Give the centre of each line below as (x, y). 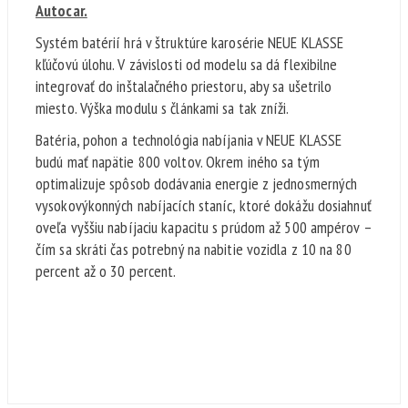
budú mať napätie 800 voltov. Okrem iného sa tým (178, 161)
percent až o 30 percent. (106, 270)
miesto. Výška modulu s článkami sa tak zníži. (163, 107)
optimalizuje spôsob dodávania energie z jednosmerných (197, 183)
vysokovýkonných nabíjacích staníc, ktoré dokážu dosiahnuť (204, 205)
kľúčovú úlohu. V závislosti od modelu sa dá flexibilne (187, 64)
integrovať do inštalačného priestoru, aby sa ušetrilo (184, 86)
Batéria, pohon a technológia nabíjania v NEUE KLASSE (189, 139)
